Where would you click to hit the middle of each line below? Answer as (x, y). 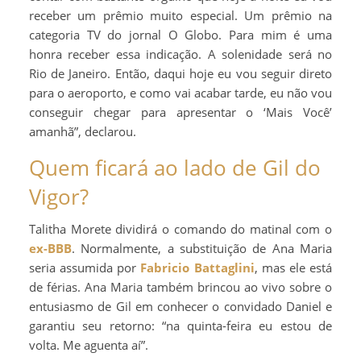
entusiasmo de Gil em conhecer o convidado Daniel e (180, 306)
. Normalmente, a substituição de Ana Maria (202, 248)
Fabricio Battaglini (197, 267)
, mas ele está (293, 267)
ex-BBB (50, 248)
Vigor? (59, 196)
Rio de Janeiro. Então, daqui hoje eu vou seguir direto (180, 73)
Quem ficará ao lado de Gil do (175, 167)
